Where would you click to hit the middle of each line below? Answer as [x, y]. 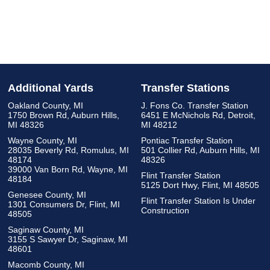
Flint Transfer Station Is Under [198, 201]
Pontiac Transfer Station [187, 141]
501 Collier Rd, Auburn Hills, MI [200, 150]
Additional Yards [50, 88]
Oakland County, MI [45, 106]
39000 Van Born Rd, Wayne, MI [67, 170]
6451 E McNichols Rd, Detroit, [198, 115]
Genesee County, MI [47, 195]
